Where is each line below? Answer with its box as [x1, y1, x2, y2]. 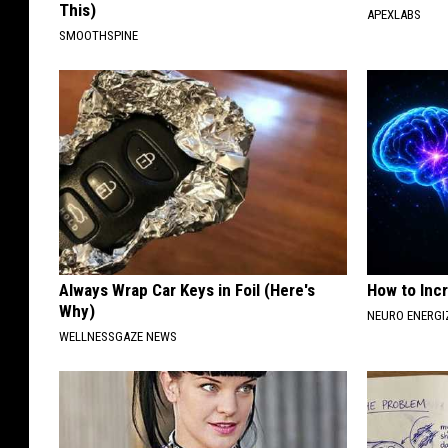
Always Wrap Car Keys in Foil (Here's [59, 280, 315, 301]
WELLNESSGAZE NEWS [59, 329, 177, 345]
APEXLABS [367, 7, 422, 23]
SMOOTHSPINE [59, 28, 138, 44]
